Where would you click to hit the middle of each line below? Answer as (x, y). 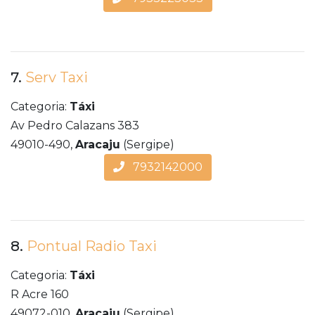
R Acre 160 (40, 295)
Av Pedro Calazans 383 (75, 126)
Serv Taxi (57, 78)
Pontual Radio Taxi (92, 246)
